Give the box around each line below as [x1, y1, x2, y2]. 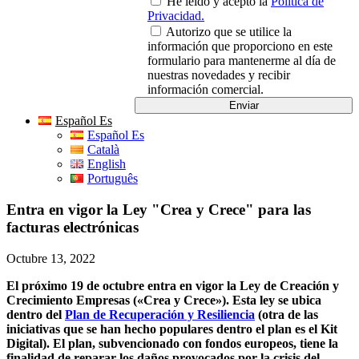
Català [87, 143, 119, 157]
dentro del [6, 307, 65, 321]
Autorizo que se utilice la [166, 25, 292, 39]
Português [87, 171, 138, 186]
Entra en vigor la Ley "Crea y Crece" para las [6, 200, 311, 218]
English [87, 157, 126, 171]
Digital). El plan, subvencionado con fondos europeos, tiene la [6, 336, 338, 350]
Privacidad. [147, 9, 204, 23]
